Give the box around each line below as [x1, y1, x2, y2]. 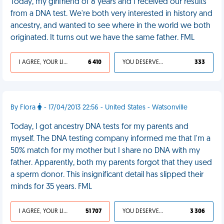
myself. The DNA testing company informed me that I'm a [10, 135, 210, 143]
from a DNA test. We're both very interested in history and [10, 10, 212, 18]
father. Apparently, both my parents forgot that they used [10, 159, 212, 167]
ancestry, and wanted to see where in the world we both [10, 22, 210, 30]
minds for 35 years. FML [10, 183, 92, 191]
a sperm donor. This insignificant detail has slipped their [10, 171, 203, 179]
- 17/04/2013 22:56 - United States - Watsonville [42, 104, 187, 111]
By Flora [10, 104, 37, 111]
